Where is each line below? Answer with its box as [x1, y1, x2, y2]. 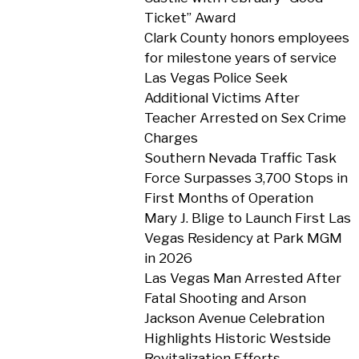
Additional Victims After [143, 90, 300, 106]
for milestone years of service [143, 50, 337, 66]
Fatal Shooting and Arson [143, 290, 306, 306]
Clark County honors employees [143, 30, 349, 46]
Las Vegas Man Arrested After [143, 270, 341, 286]
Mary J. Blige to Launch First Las [143, 210, 351, 226]
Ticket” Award [143, 10, 236, 26]
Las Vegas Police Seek [143, 70, 288, 86]
